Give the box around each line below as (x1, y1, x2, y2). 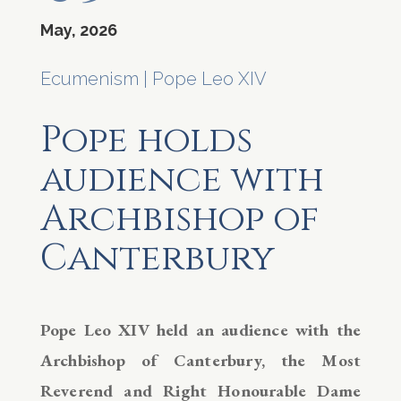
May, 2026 (39, 20, 117, 39)
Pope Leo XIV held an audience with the (39, 318, 362, 341)
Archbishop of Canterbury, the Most (39, 348, 362, 371)
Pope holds (39, 115, 252, 165)
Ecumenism (39, 67, 139, 90)
